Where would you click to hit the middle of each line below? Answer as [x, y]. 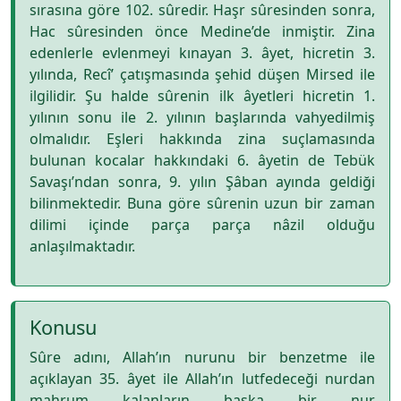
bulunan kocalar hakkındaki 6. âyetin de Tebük [202, 160]
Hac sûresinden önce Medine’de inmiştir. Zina [202, 31]
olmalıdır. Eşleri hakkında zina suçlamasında [202, 139]
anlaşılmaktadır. [82, 246]
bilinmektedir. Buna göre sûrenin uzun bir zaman [202, 203]
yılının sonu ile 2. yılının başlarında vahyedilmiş [202, 117]
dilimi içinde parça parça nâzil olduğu [202, 225]
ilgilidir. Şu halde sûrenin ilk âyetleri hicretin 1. [202, 96]
